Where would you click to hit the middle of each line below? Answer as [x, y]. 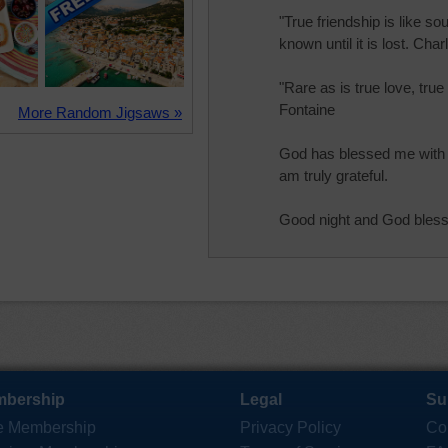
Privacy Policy [290, 427]
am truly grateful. [333, 175]
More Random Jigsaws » [100, 112]
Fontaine [307, 109]
